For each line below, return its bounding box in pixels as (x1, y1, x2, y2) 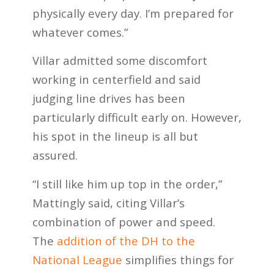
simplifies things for (122, 251, 234, 267)
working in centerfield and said (32, 72, 201, 87)
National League (32, 251, 122, 267)
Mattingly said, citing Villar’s (32, 194, 185, 210)
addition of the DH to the (56, 232, 195, 248)
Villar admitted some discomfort (32, 53, 207, 68)
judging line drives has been (32, 91, 185, 106)
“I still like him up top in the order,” (32, 176, 222, 191)
